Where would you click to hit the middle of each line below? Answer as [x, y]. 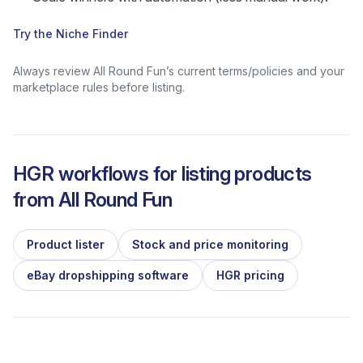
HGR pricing [250, 275]
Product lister [66, 244]
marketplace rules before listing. [99, 87]
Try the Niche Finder [70, 34]
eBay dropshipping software [108, 275]
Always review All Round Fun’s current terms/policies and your [179, 71]
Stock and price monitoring [210, 244]
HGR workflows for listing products [162, 174]
